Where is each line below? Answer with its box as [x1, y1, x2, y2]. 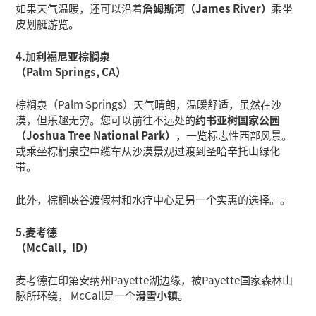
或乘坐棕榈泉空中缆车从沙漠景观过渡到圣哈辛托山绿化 [16, 142, 281, 159]
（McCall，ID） [16, 238, 95, 255]
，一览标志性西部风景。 [176, 127, 293, 143]
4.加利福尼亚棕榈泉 [16, 48, 111, 64]
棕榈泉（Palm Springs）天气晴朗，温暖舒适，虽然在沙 [16, 96, 282, 112]
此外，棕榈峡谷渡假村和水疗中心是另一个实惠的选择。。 [16, 190, 291, 207]
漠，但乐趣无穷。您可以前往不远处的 [16, 111, 196, 128]
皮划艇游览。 [16, 15, 80, 31]
